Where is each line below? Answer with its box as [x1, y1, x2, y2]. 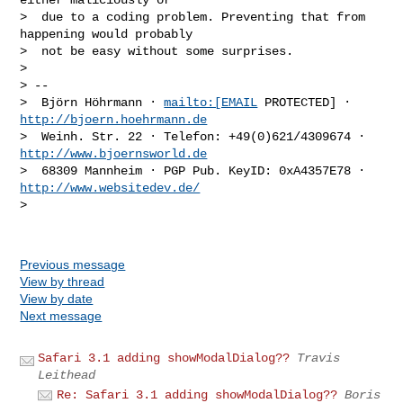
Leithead [38, 367, 96, 382]
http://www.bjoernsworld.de [20, 146, 208, 161]
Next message [20, 308, 103, 323]
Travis [297, 350, 341, 365]
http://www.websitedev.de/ [20, 180, 201, 195]
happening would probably [20, 26, 193, 41]
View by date [20, 291, 94, 306]
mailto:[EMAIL [164, 94, 258, 110]
